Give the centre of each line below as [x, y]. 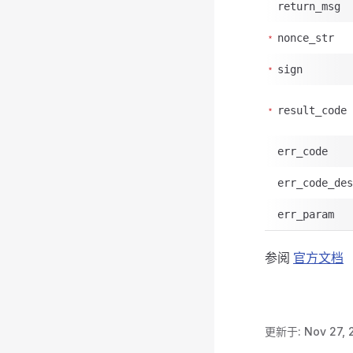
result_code [312, 110]
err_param [306, 214]
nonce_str [306, 38]
